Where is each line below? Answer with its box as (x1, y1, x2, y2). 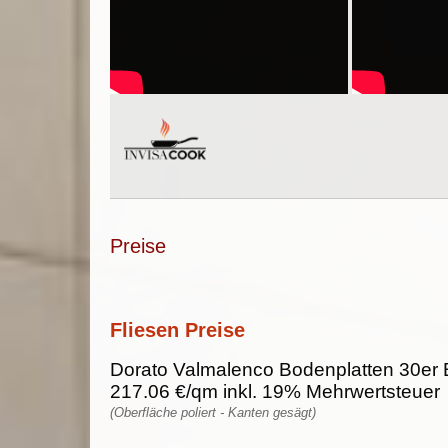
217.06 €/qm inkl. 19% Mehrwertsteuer (110, 381, 440, 402)
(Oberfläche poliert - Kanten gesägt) (110, 405, 316, 420)
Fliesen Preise (110, 319, 245, 341)
